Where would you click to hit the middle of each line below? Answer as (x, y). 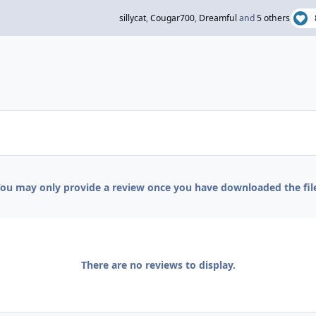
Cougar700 (172, 18)
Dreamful (218, 18)
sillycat (132, 18)
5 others (273, 18)
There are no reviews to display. (158, 265)
